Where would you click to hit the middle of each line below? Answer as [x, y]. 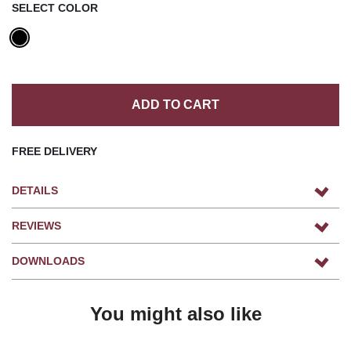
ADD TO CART [175, 104]
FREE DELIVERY [54, 151]
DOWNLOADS [48, 261]
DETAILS [35, 190]
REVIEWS [36, 225]
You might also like [175, 313]
